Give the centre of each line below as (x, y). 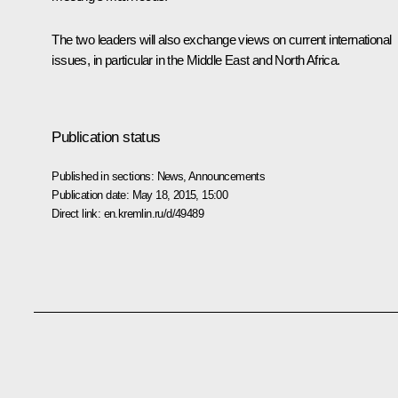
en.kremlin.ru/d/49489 (153, 213)
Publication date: (92, 195)
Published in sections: (104, 176)
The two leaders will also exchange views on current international (222, 39)
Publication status (106, 137)
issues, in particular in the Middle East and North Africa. (196, 60)
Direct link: (78, 213)
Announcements (227, 176)
